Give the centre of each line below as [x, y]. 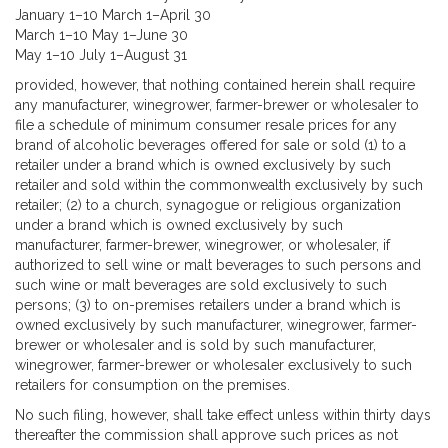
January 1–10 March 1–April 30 [113, 14]
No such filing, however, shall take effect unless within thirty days [223, 414]
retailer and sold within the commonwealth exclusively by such [219, 184]
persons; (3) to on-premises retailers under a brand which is [208, 304]
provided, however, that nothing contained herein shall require [215, 84]
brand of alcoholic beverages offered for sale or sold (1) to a [210, 144]
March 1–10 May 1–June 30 [101, 34]
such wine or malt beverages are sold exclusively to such [201, 284]
